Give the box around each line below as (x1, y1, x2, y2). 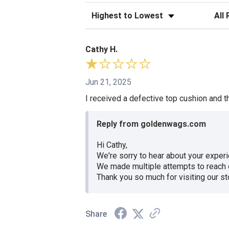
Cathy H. (85, 44, 118, 55)
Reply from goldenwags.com (97, 119, 206, 129)
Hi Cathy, (97, 140, 127, 150)
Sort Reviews (85, 8, 133, 18)
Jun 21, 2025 (85, 77, 131, 87)
